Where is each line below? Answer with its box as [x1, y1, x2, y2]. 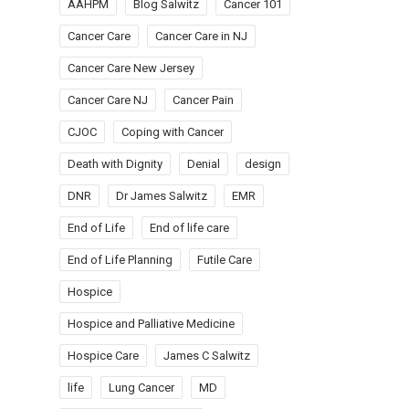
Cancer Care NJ [68, 93, 148, 107]
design [245, 157, 281, 171]
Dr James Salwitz [116, 189, 207, 203]
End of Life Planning [68, 253, 173, 267]
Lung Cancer [109, 381, 174, 394]
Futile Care [197, 253, 252, 267]
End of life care [150, 221, 229, 235]
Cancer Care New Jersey [68, 61, 194, 75]
